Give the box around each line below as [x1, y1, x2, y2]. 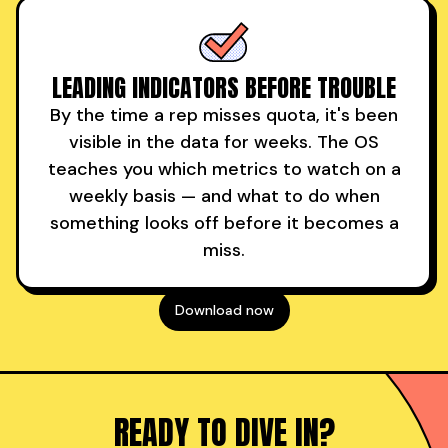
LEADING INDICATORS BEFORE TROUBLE [52, 69, 396, 106]
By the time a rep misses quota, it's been [50, 102, 398, 127]
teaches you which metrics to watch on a [47, 156, 401, 181]
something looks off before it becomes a [49, 210, 399, 235]
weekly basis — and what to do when [68, 183, 380, 208]
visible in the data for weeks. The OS [69, 129, 379, 154]
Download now [174, 301, 274, 319]
